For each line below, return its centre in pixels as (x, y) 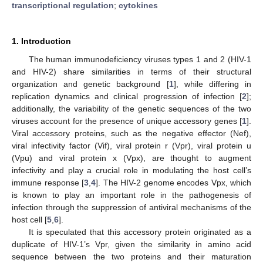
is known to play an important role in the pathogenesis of (131, 195)
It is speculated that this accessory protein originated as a (140, 232)
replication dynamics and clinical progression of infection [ (127, 96)
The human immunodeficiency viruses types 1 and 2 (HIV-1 (140, 59)
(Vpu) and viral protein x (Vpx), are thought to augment (131, 158)
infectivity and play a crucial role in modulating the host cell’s (131, 170)
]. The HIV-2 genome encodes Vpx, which (173, 182)
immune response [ (48, 182)
